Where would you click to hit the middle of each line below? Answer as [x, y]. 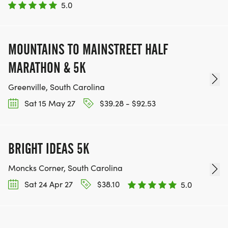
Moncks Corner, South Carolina [65, 168]
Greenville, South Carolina [56, 87]
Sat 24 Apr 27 [48, 184]
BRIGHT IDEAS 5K [49, 149]
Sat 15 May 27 [49, 103]
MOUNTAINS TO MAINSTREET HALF [88, 49]
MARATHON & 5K [47, 67]
